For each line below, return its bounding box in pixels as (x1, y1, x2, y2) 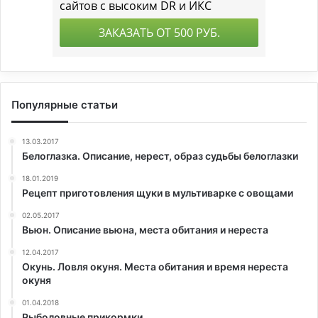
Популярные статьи (11, 98, 118, 111)
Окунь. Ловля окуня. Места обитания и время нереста (22, 261, 288, 273)
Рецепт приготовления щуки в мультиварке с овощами (22, 187, 293, 199)
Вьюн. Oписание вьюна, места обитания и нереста (22, 224, 268, 236)
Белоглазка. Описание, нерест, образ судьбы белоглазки (22, 150, 298, 162)
